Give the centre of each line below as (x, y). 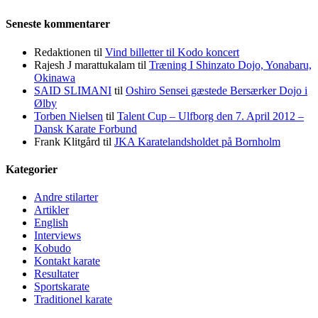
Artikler (51, 210)
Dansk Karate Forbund (86, 128)
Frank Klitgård (67, 141)
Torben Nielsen (68, 116)
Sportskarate (62, 287)
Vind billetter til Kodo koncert (172, 52)
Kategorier (32, 169)
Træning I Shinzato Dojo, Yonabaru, (230, 65)
